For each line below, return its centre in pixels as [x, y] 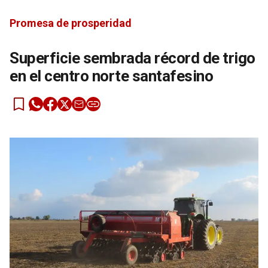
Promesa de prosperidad [71, 23]
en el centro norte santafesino [111, 76]
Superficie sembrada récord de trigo [133, 58]
